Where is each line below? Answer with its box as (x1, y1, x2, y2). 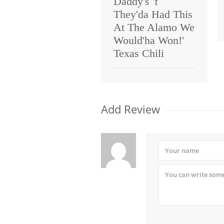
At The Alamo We (113, 20, 194, 33)
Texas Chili (113, 46, 164, 59)
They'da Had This (113, 7, 192, 20)
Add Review (101, 101, 160, 116)
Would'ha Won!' (113, 33, 184, 46)
